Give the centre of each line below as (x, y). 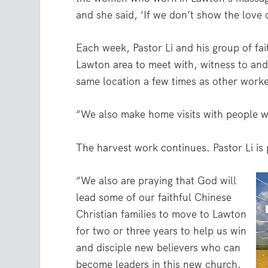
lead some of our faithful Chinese (154, 197)
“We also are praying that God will (156, 180)
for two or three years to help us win (162, 231)
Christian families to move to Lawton (162, 214)
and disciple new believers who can (159, 247)
